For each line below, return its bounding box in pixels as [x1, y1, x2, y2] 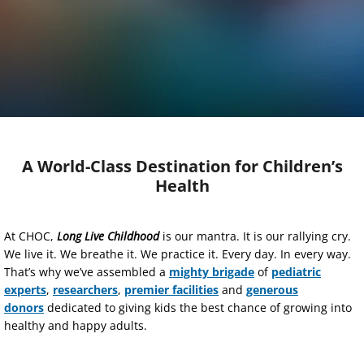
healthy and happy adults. [4, 317, 147, 333]
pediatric [271, 263, 321, 279]
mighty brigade [169, 263, 254, 279]
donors [4, 299, 44, 315]
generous [246, 281, 298, 297]
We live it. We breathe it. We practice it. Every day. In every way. [4, 245, 351, 262]
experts [4, 281, 46, 297]
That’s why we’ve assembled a [4, 263, 169, 279]
